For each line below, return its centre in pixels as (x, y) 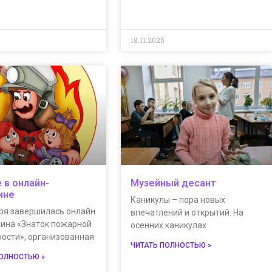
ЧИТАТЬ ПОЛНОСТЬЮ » (171, 246)
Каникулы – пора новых (178, 200)
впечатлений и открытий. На (187, 213)
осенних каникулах (168, 226)
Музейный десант (173, 183)
